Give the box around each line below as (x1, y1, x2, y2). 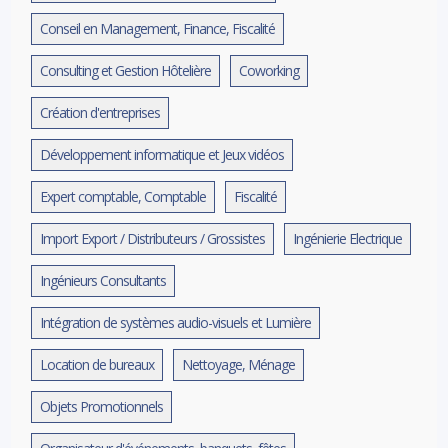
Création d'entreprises (40, 102, 161, 122)
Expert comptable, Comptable (40, 186, 207, 206)
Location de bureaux (40, 354, 155, 374)
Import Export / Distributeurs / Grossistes (40, 228, 266, 248)
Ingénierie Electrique (293, 228, 403, 248)
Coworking (239, 60, 300, 80)
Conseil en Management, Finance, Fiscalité (40, 18, 276, 38)
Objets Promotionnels (40, 396, 164, 416)
